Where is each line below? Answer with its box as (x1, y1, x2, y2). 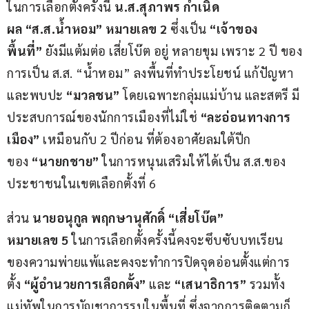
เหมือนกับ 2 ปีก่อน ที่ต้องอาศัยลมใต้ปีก (39, 130, 251, 147)
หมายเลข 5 (7, 231, 69, 248)
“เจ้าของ (210, 20, 258, 37)
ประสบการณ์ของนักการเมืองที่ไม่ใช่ (7, 108, 197, 125)
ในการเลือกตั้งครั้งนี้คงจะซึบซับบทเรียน (68, 231, 283, 248)
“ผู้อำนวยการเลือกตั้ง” (21, 275, 146, 292)
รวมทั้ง (246, 275, 285, 292)
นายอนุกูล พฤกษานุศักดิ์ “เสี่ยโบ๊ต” (29, 209, 227, 226)
